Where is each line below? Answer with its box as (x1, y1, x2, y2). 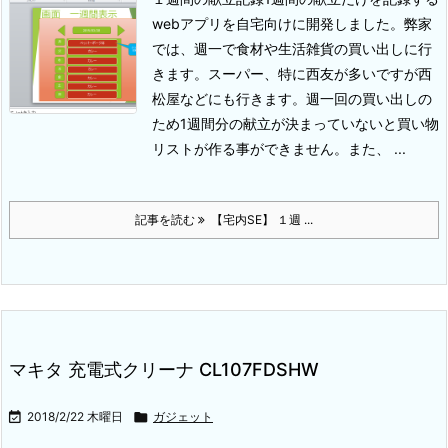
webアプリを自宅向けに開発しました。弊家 (152, 15, 432, 33)
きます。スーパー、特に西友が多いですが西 (152, 65, 432, 83)
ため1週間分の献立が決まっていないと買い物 (152, 115, 439, 133)
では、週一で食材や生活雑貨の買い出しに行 (152, 40, 432, 58)
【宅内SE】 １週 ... (205, 212, 313, 228)
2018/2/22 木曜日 (27, 409, 123, 425)
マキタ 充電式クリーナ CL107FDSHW (9, 359, 319, 381)
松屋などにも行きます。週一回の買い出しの (152, 90, 432, 108)
